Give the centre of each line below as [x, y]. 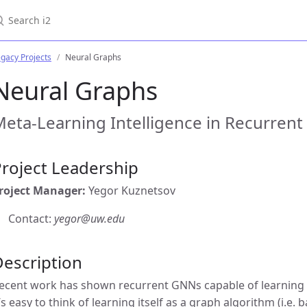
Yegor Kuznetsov [131, 191]
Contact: [31, 219]
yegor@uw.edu [89, 219]
